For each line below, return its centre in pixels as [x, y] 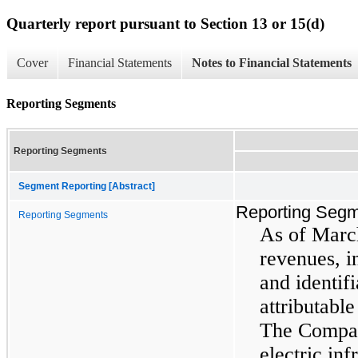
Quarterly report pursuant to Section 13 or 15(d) [165, 23]
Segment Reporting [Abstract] [87, 186]
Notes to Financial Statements [272, 63]
